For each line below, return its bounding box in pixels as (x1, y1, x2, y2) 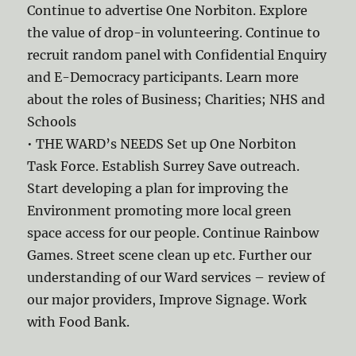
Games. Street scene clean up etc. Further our (27, 247, 312, 263)
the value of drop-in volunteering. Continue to (27, 25, 321, 41)
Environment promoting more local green (27, 203, 292, 219)
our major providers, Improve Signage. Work (27, 292, 308, 308)
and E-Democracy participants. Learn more (27, 69, 300, 85)
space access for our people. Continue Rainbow (27, 225, 319, 241)
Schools (27, 114, 77, 130)
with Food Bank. (27, 314, 130, 330)
